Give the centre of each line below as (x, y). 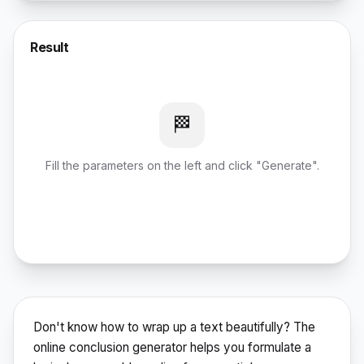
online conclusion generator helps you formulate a (172, 347)
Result (50, 47)
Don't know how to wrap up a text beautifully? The (174, 327)
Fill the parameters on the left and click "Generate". (182, 165)
